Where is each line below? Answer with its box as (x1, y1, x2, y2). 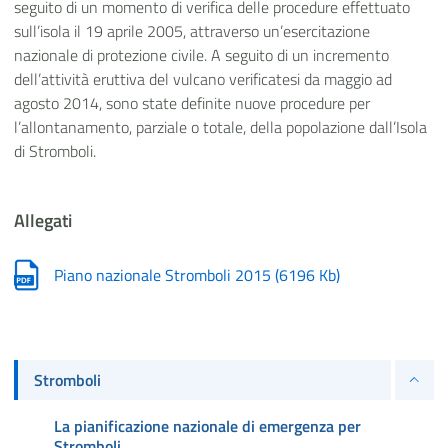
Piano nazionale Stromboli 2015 (54, 262, 275, 287)
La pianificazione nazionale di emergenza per (54, 413, 361, 438)
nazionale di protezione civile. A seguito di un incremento (14, 42, 389, 67)
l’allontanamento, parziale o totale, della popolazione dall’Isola (14, 114, 427, 139)
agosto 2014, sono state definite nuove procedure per (14, 90, 370, 115)
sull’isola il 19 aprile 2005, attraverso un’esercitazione (14, 18, 370, 43)
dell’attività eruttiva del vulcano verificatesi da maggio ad (14, 66, 392, 91)
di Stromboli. (14, 138, 96, 163)
